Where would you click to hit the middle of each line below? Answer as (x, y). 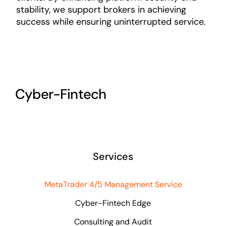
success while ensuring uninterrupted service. (111, 22)
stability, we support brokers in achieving (101, 10)
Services (113, 156)
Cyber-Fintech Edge (113, 203)
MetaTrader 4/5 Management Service (113, 185)
